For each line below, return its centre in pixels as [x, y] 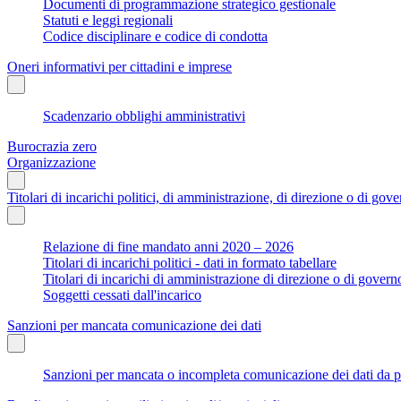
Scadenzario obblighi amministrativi [144, 115]
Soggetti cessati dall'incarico [122, 294]
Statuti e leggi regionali [108, 20]
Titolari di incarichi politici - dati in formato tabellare [190, 262]
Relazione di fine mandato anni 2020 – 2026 [168, 246]
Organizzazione [51, 162]
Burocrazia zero [52, 146]
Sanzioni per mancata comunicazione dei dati [134, 325]
